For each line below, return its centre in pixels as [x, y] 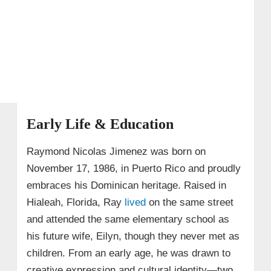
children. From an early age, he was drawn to [128, 253]
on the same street [189, 202]
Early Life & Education [100, 124]
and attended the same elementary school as [128, 219]
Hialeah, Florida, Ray [75, 202]
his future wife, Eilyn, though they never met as [133, 236]
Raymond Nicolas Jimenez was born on [116, 151]
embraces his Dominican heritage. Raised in [126, 185]
